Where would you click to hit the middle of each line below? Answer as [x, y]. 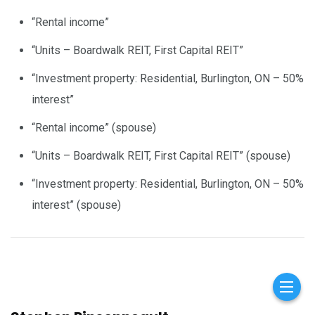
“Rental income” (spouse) [94, 127]
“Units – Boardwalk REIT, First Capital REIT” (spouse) [161, 155]
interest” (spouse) [76, 205]
